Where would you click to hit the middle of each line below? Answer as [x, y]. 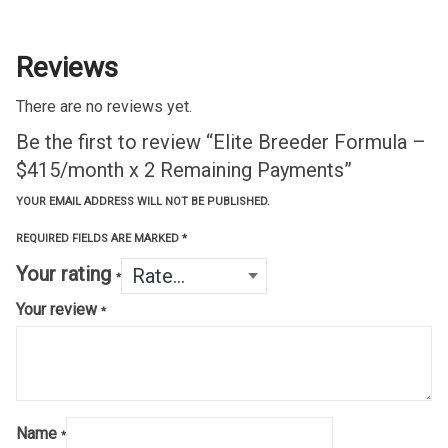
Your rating [66, 273]
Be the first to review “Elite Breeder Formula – [221, 141]
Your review [58, 309]
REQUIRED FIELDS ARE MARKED [99, 238]
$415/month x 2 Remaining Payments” [184, 169]
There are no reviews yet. [104, 106]
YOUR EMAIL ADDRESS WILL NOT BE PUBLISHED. [143, 201]
